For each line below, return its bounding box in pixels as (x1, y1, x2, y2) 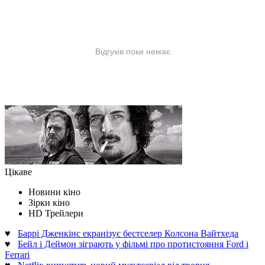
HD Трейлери (28, 208, 83, 218)
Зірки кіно (28, 197, 70, 208)
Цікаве (5, 166, 32, 177)
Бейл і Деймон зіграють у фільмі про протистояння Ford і (18, 238, 248, 249)
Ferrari (5, 249, 30, 260)
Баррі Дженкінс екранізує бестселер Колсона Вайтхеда (18, 228, 238, 238)
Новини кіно (28, 186, 80, 197)
